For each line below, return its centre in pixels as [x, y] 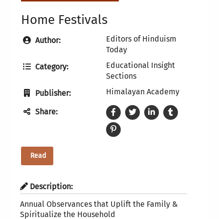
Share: [45, 112]
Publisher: [52, 93]
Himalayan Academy [142, 92]
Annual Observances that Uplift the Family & [99, 204]
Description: [50, 187]
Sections [121, 76]
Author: [47, 41]
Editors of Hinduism [141, 39]
